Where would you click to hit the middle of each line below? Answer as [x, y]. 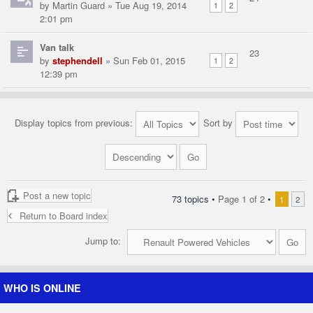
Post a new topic [57, 196]
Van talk [57, 48]
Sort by [219, 123]
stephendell [78, 61]
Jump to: [103, 241]
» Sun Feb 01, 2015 [144, 61]
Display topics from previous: [75, 123]
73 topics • [195, 199]
